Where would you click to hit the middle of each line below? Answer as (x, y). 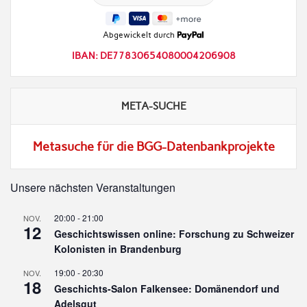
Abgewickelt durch (140, 35)
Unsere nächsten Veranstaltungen (93, 187)
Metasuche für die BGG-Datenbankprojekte (153, 146)
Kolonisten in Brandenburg (118, 248)
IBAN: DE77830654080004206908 (153, 56)
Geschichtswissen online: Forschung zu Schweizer (174, 233)
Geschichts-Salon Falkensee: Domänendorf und (167, 288)
